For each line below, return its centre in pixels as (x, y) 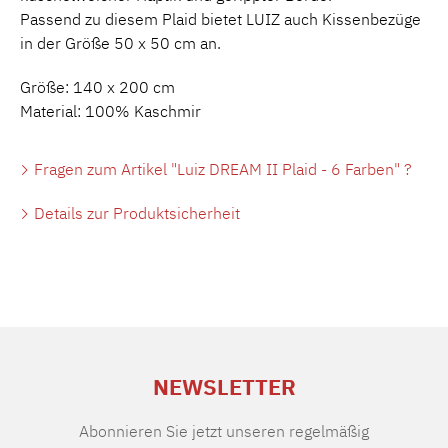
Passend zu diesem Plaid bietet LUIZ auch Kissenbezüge (220, 18)
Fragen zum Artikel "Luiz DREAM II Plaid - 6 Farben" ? (221, 168)
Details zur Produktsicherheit (135, 212)
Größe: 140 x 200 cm (97, 86)
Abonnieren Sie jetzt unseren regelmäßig (224, 431)
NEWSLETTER (224, 387)
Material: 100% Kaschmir (110, 110)
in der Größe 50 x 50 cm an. (120, 42)
